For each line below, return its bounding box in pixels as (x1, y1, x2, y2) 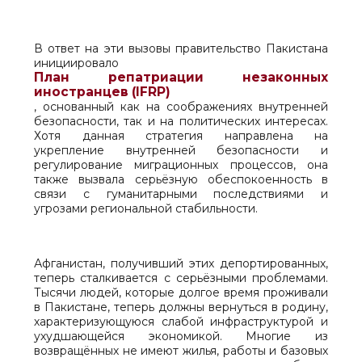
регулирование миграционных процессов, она (34, 158, 328, 172)
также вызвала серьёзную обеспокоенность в (34, 172, 328, 187)
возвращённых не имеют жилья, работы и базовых (34, 343, 328, 358)
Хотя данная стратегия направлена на (34, 128, 328, 143)
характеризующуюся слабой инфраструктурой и (34, 314, 328, 329)
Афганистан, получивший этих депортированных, (34, 256, 328, 271)
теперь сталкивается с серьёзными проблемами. (34, 271, 328, 285)
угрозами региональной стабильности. (34, 201, 258, 216)
